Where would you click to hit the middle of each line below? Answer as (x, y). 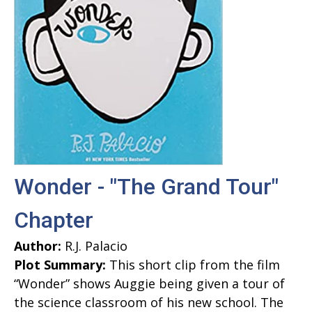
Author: (38, 246)
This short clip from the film (193, 265)
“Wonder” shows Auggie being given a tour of (149, 284)
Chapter (54, 220)
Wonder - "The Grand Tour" (146, 187)
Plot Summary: (60, 265)
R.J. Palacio (94, 246)
